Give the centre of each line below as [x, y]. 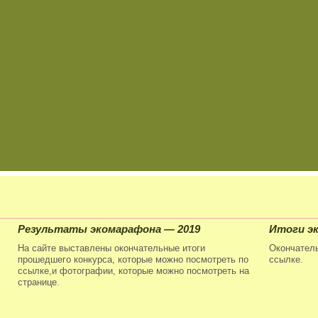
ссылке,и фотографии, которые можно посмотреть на [133, 271]
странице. [39, 282]
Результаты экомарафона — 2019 [109, 229]
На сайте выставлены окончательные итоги [111, 248]
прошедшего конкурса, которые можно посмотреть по [133, 259]
